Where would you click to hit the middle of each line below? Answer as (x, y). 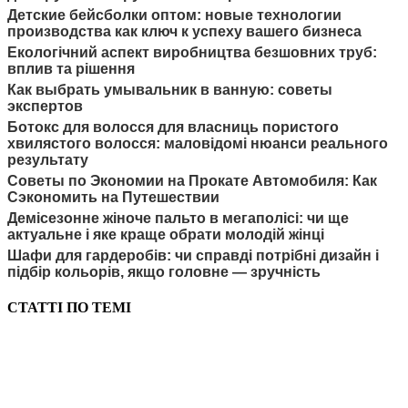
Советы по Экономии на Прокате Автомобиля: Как (192, 180)
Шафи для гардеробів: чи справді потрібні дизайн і (193, 255)
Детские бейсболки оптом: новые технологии (174, 15)
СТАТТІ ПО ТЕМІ (69, 307)
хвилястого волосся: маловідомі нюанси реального (198, 143)
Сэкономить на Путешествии (113, 197)
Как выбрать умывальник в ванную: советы (170, 89)
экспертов (45, 106)
